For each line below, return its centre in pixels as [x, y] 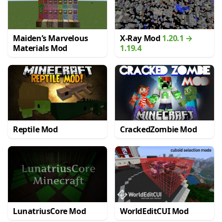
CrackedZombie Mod [159, 130]
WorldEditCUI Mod [154, 211]
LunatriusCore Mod [50, 211]
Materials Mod [40, 48]
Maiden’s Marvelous [51, 38]
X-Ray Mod [141, 38]
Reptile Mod [35, 130]
